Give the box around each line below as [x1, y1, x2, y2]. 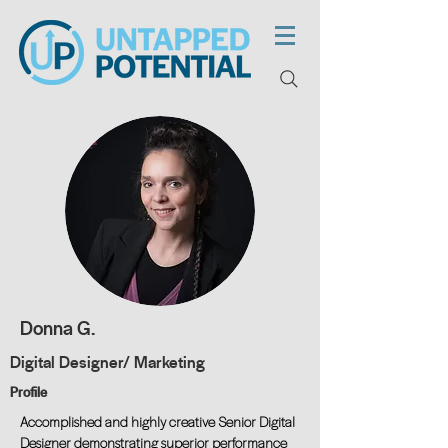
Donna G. [20, 316, 95, 341]
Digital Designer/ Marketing [10, 351, 205, 373]
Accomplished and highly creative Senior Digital [20, 412, 295, 431]
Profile [10, 383, 47, 401]
